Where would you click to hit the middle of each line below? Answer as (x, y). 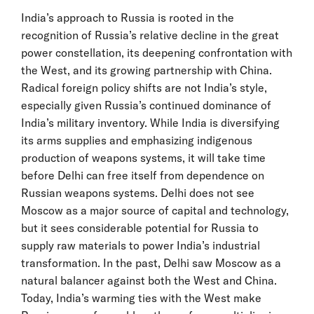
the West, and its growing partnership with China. (146, 70)
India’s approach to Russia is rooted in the (128, 17)
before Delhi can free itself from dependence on (143, 175)
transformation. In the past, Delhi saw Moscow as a (151, 262)
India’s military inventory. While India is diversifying (150, 122)
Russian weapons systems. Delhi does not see (138, 192)
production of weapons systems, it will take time (143, 157)
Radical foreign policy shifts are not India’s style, (144, 87)
